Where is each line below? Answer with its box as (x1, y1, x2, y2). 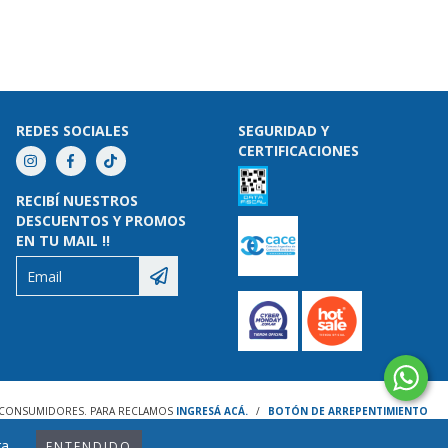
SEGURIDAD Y (238, 121, 330, 141)
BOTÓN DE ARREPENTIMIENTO (267, 404, 428, 419)
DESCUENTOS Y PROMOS (15, 211, 186, 231)
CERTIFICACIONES (238, 141, 360, 161)
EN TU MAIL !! (15, 231, 110, 251)
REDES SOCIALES (15, 121, 129, 141)
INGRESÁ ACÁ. (175, 404, 248, 419)
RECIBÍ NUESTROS (15, 191, 138, 211)
